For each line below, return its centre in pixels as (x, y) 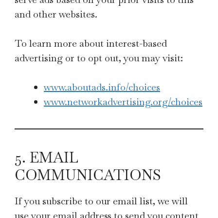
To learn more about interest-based (91, 43)
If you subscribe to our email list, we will (101, 201)
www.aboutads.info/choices (102, 87)
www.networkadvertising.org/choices (123, 102)
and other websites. (56, 14)
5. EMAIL (46, 157)
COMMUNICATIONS (88, 175)
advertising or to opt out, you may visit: (99, 58)
